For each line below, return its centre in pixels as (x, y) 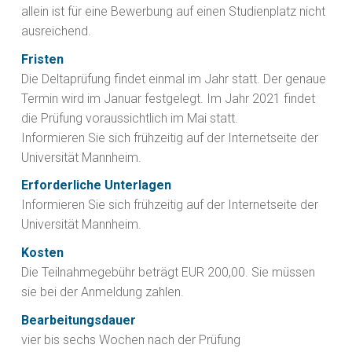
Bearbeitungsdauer (79, 320)
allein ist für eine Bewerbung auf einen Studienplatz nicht (173, 11)
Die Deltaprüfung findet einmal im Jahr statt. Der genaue (174, 79)
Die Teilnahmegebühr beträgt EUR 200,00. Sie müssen (168, 273)
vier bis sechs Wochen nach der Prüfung (131, 339)
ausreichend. (56, 31)
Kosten (42, 253)
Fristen (42, 59)
